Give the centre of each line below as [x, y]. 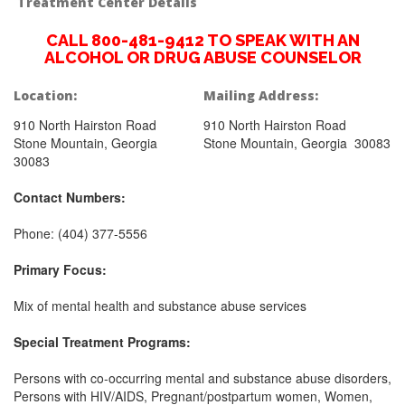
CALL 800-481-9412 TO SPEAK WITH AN [202, 40]
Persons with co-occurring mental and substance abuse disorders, [202, 378]
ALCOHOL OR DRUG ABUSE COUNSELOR [202, 57]
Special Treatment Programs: [102, 342]
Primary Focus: [60, 269]
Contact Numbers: [70, 197]
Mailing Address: [261, 95]
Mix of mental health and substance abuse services [160, 306]
